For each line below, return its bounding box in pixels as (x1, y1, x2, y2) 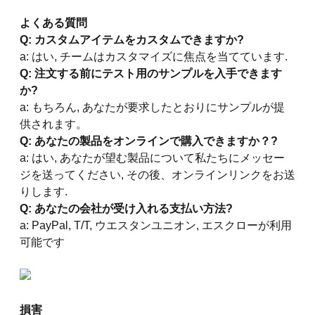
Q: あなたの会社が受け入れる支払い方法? (20, 202, 233, 214)
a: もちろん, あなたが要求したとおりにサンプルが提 (20, 101, 285, 113)
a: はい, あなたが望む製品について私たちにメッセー (20, 151, 285, 164)
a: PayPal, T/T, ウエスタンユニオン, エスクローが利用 (20, 219, 292, 231)
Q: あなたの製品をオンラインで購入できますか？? (20, 134, 278, 147)
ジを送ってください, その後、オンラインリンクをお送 (20, 168, 295, 181)
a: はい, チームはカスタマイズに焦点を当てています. (20, 50, 288, 63)
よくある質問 (20, 16, 87, 29)
